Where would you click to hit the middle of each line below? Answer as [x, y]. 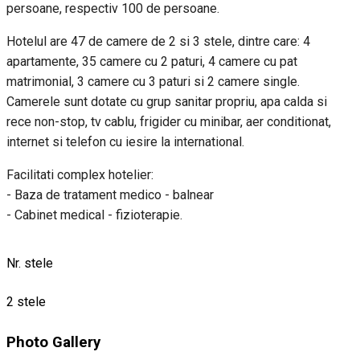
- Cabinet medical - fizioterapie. [94, 215]
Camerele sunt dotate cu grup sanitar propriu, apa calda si [167, 101]
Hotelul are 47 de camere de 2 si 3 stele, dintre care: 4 [158, 41]
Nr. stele [30, 263]
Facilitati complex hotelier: [80, 174]
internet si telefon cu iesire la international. [125, 141]
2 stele [26, 301]
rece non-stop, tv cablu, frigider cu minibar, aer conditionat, [169, 121]
